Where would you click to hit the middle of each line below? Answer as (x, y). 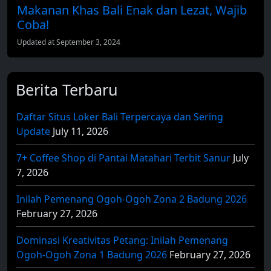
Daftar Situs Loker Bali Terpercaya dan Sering (120, 116)
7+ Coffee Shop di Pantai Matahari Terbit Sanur (123, 158)
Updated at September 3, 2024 (69, 42)
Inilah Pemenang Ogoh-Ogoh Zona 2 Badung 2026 (132, 199)
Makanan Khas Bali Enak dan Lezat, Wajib (132, 10)
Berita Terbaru (67, 89)
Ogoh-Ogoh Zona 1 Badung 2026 (92, 254)
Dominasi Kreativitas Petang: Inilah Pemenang (122, 240)
